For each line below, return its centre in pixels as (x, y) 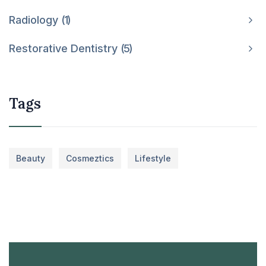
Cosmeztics (90, 158)
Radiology (35, 20)
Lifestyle (153, 158)
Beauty (31, 158)
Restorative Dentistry (65, 48)
